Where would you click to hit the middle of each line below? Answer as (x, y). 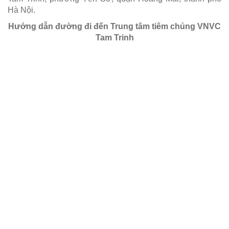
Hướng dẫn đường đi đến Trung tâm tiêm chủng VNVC (114, 27)
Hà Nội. (21, 10)
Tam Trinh (114, 38)
